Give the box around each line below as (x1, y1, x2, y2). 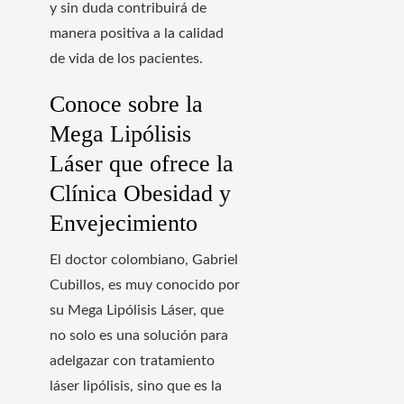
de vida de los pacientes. (50, 50, 203, 66)
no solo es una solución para (50, 327, 228, 343)
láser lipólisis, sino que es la (50, 378, 222, 393)
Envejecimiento (50, 209, 197, 236)
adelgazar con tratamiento (50, 353, 215, 368)
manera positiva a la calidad (50, 25, 224, 41)
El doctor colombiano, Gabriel (50, 252, 238, 267)
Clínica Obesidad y (50, 179, 231, 207)
